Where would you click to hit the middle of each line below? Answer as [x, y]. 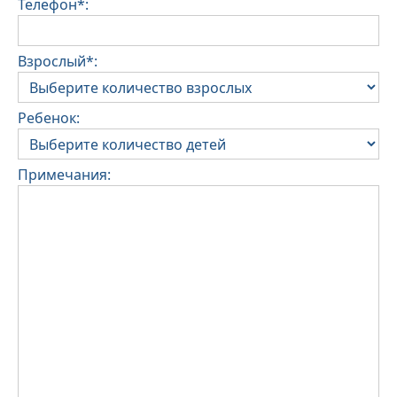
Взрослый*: [58, 62]
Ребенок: [49, 118]
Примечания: [64, 175]
